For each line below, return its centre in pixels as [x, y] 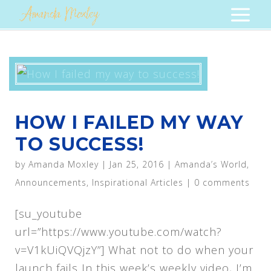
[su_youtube [48, 214]
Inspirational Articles [137, 182]
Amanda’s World [211, 164]
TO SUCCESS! [79, 144]
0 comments [222, 182]
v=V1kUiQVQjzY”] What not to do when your [134, 250]
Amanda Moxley [63, 164]
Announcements [51, 182]
